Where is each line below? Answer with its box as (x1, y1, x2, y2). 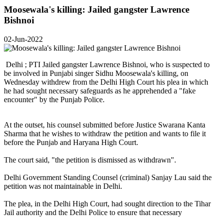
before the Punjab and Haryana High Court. (4, 138, 138, 146)
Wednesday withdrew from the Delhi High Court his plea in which (4, 77, 208, 86)
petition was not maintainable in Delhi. (4, 182, 122, 190)
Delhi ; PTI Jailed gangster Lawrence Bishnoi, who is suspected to (4, 60, 210, 69)
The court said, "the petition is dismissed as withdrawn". (4, 155, 176, 164)
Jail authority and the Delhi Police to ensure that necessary (4, 208, 182, 217)
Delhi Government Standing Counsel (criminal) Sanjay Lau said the (4, 173, 212, 182)
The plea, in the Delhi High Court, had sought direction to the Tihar (4, 199, 211, 208)
